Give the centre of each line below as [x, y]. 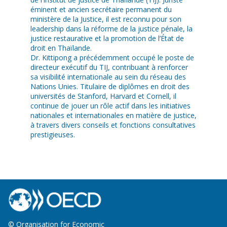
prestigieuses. [53, 135]
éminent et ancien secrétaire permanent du [101, 10]
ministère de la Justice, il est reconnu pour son [106, 19]
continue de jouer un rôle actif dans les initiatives [110, 106]
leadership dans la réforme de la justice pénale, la [111, 29]
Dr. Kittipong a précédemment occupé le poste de [112, 58]
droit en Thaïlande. [61, 48]
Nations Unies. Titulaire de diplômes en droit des [110, 87]
